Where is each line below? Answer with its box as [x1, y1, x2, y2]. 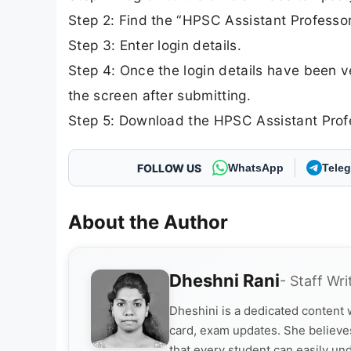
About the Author [68, 211, 228, 234]
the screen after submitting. [68, 87, 251, 104]
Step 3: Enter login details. [68, 37, 241, 54]
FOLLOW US [137, 161, 201, 175]
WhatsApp [228, 161, 284, 175]
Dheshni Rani [169, 270, 280, 291]
